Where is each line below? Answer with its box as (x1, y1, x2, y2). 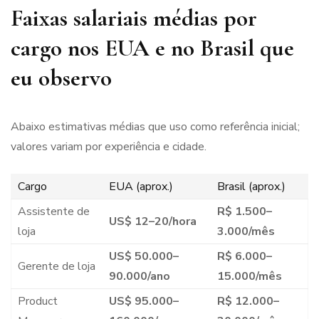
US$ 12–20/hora (108, 213, 197, 229)
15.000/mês (216, 268, 282, 284)
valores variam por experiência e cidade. (11, 138, 206, 155)
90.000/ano (108, 268, 170, 284)
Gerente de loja (17, 258, 95, 274)
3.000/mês (216, 223, 275, 239)
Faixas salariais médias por (11, 4, 257, 32)
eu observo (11, 63, 112, 92)
